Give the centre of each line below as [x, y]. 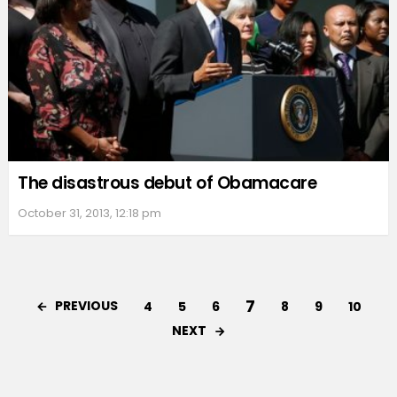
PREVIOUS [86, 305]
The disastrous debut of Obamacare [167, 183]
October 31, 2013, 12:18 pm [90, 213]
